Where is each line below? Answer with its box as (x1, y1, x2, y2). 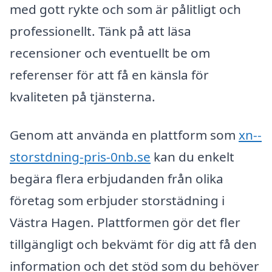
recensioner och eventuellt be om (10, 44, 210, 61)
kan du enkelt (151, 148, 234, 166)
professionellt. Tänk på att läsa (10, 22, 191, 39)
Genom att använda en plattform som (10, 126, 239, 144)
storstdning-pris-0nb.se (10, 148, 151, 166)
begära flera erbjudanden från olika (10, 170, 223, 188)
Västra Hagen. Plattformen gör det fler (10, 214, 240, 231)
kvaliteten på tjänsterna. (10, 87, 155, 105)
